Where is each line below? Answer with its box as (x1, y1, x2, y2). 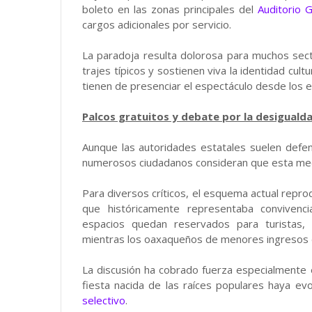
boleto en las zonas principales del (82, 1, 258, 16)
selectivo (82, 292, 125, 307)
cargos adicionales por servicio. (82, 17, 231, 31)
